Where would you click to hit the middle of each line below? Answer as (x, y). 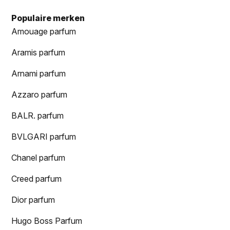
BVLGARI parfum (44, 137)
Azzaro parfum (40, 95)
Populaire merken (48, 18)
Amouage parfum (44, 32)
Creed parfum (37, 179)
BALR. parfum (38, 116)
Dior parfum (33, 200)
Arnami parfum (39, 74)
